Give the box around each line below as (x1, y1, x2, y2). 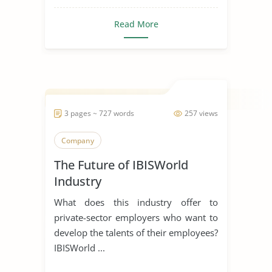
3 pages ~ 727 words (64, 107, 134, 118)
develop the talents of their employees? (54, 226, 218, 239)
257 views (185, 107, 218, 118)
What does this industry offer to (54, 195, 218, 208)
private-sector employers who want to (54, 211, 218, 223)
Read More (114, 18, 158, 30)
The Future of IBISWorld (54, 156, 188, 173)
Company (61, 135, 94, 146)
